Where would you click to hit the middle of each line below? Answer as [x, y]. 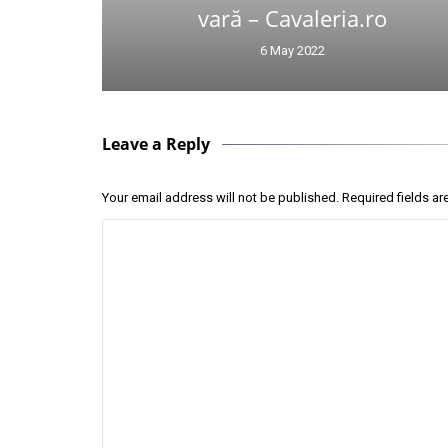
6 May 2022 [292, 51]
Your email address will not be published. [220, 198]
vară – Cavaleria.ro [292, 18]
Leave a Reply [156, 144]
